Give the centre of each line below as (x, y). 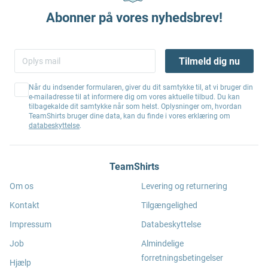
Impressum (31, 224)
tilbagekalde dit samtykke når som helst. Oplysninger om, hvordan (135, 106)
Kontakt (25, 205)
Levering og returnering (184, 186)
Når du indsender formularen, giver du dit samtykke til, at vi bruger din (141, 87)
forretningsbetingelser (182, 258)
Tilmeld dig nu (209, 61)
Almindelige (162, 243)
